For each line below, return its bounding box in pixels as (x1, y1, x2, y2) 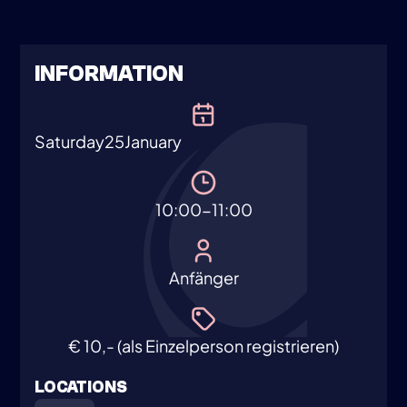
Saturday (35, 131, 105, 152)
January (124, 131, 183, 152)
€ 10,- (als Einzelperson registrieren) (68, 335, 339, 356)
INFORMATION (35, 62, 184, 86)
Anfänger (168, 267, 239, 288)
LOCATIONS (35, 378, 128, 397)
